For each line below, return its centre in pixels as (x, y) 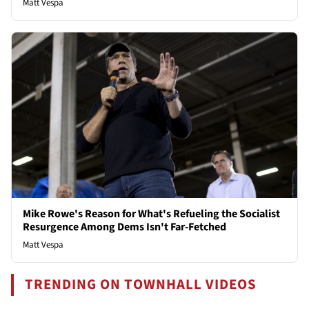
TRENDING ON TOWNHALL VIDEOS (141, 284)
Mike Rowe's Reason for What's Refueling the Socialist (151, 213)
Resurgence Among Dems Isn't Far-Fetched (124, 227)
